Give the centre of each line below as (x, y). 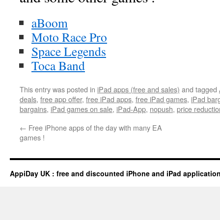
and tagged (199, 89)
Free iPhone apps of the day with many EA (94, 127)
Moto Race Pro (69, 37)
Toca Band (58, 65)
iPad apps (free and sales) (138, 89)
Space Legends (69, 51)
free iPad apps (109, 99)
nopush (161, 109)
